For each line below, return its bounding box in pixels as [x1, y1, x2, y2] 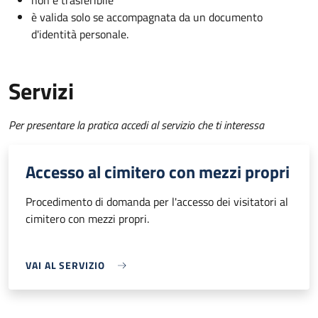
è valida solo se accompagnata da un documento [31, 9, 263, 26]
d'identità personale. [31, 26, 128, 43]
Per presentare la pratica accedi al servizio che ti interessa [9, 116, 264, 134]
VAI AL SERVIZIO [26, 258, 105, 273]
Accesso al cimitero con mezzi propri [26, 159, 290, 185]
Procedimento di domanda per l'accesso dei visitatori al [26, 193, 288, 211]
